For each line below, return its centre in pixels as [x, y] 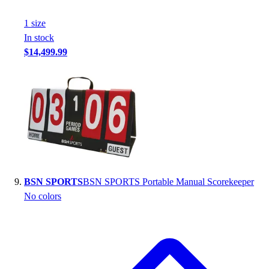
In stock [39, 38]
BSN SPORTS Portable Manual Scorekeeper [168, 182]
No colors [43, 196]
